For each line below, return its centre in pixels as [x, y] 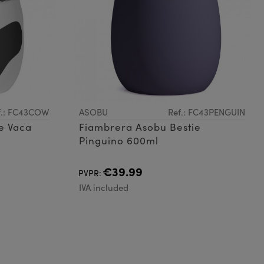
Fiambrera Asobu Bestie [140, 127]
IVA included [103, 188]
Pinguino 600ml [118, 141]
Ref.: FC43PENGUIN [207, 112]
